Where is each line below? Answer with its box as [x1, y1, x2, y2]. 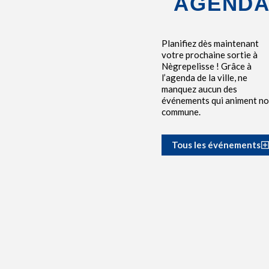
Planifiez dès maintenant [161, 37, 259, 49]
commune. [161, 106, 201, 117]
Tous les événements [171, 139, 261, 150]
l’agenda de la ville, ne [161, 71, 247, 83]
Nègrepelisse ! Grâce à [161, 60, 252, 71]
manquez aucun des [161, 83, 237, 94]
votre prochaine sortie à [161, 49, 258, 60]
